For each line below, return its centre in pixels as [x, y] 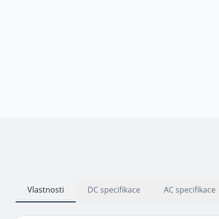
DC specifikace [114, 189]
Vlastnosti [46, 189]
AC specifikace [190, 189]
